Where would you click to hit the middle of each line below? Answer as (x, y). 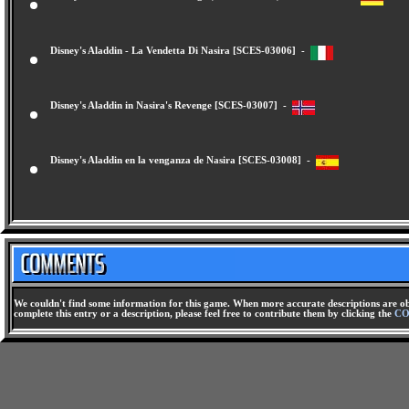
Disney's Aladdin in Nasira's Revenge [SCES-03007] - (171, 113)
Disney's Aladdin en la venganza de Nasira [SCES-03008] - (183, 168)
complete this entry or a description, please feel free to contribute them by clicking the (204, 314)
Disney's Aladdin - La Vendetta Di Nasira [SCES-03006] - (180, 58)
